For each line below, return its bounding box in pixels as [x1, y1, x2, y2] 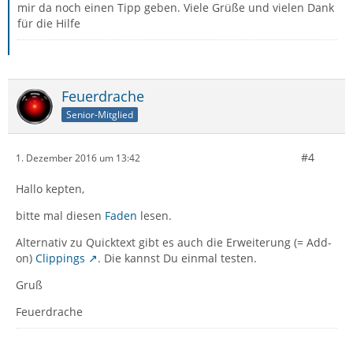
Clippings [35, 251, 85, 266]
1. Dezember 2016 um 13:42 [16, 150, 140, 165]
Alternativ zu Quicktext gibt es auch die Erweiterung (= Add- [16, 235, 332, 250]
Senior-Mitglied [66, 107, 133, 121]
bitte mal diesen [16, 208, 105, 223]
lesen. [137, 208, 172, 223]
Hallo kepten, [16, 181, 84, 196]
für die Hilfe [17, 16, 80, 31]
